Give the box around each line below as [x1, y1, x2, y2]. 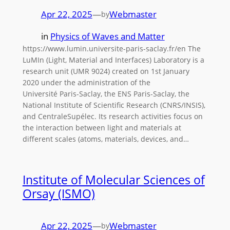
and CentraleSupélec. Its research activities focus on [22, 111, 203, 122]
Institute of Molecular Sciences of [22, 171, 205, 188]
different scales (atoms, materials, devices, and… [22, 134, 189, 144]
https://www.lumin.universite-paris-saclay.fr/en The [22, 44, 201, 54]
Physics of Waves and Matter [50, 30, 165, 43]
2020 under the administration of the [22, 78, 150, 88]
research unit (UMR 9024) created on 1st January [22, 66, 189, 76]
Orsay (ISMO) [22, 185, 95, 202]
